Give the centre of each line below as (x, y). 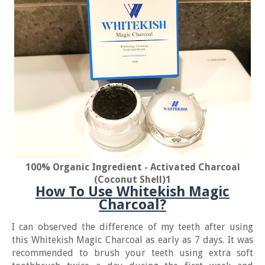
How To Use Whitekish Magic (132, 192)
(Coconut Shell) (130, 180)
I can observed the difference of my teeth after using (132, 227)
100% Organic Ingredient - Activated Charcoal (132, 167)
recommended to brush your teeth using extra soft (132, 253)
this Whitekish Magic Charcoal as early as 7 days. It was (132, 240)
